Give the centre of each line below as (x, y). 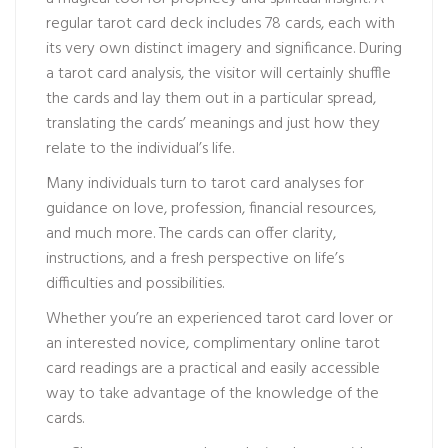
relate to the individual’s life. (140, 149)
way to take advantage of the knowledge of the (212, 394)
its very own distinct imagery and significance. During (224, 49)
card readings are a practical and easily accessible (213, 369)
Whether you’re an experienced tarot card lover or (219, 319)
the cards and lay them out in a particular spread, (211, 99)
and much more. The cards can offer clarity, (191, 234)
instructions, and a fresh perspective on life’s (195, 259)
